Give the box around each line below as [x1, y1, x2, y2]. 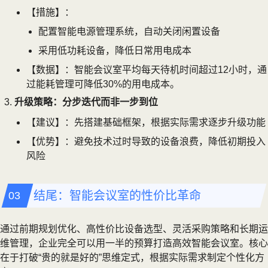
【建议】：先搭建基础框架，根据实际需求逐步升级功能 [26, 117, 266, 127]
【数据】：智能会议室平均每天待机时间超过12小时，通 [26, 64, 267, 75]
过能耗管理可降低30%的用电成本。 [26, 78, 179, 89]
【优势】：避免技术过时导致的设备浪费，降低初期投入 [26, 136, 266, 147]
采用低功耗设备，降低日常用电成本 [38, 45, 191, 56]
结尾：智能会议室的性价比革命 [33, 188, 201, 202]
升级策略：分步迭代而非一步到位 [14, 96, 158, 107]
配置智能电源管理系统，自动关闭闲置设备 [38, 26, 220, 36]
